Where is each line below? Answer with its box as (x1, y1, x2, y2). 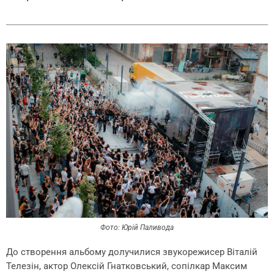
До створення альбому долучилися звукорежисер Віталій (6, 246, 257, 257)
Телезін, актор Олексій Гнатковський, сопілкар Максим (6, 260, 247, 272)
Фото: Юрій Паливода (100, 223, 174, 232)
